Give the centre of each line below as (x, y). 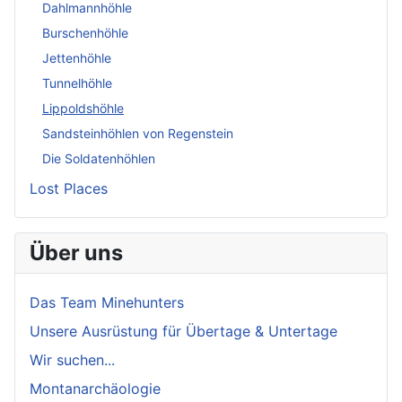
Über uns (76, 253)
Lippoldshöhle (83, 108)
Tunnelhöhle (77, 83)
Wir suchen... (72, 360)
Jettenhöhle (77, 57)
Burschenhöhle (85, 32)
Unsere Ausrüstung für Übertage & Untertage (184, 332)
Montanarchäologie (95, 389)
